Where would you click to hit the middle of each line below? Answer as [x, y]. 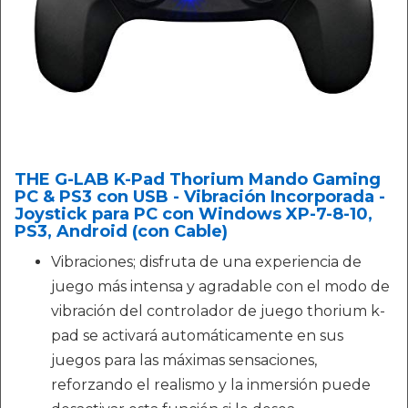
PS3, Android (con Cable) [121, 232]
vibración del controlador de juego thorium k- [218, 311]
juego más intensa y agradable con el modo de [220, 287]
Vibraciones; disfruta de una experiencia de [206, 262]
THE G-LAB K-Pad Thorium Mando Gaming [198, 180]
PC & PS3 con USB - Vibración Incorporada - [200, 197]
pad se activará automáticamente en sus [197, 336]
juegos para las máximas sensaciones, [184, 361]
